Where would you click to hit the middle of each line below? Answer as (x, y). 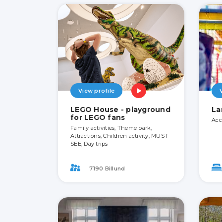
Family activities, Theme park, (111, 128)
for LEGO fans (98, 118)
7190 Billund (107, 168)
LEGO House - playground (120, 110)
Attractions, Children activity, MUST (119, 136)
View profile (96, 91)
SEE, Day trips (89, 144)
